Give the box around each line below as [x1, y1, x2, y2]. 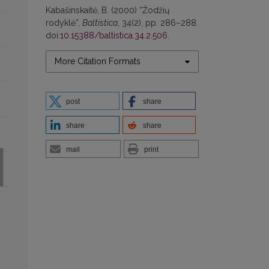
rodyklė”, [46, 18, 82, 28]
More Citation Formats [55, 56, 141, 67]
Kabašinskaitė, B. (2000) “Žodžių [46, 5, 169, 16]
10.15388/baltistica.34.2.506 [60, 31, 168, 41]
